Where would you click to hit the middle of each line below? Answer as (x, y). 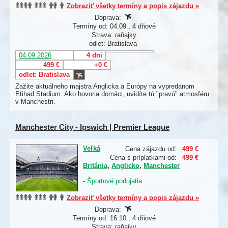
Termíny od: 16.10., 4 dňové (114, 218)
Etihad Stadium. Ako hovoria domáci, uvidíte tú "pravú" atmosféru (112, 94)
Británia (95, 166)
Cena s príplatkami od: (143, 158)
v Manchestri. (35, 102)
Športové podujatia (115, 181)
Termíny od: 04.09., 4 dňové (114, 26)
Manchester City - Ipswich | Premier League (92, 127)
